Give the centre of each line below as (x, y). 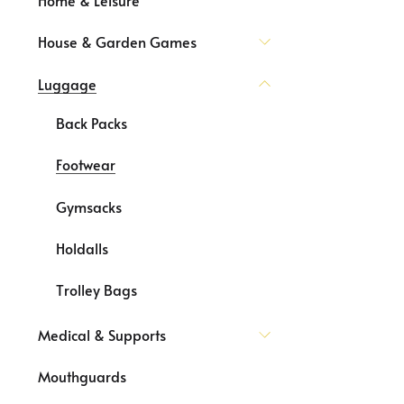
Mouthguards (82, 376)
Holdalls (82, 248)
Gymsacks (89, 206)
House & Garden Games (117, 42)
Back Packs (92, 122)
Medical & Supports (102, 334)
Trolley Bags (96, 290)
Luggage (67, 83)
